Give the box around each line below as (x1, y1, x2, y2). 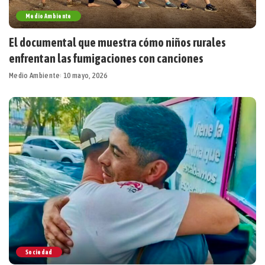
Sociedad (25, 248, 53, 256)
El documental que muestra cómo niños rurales (9, 35, 226, 50)
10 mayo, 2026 (63, 71, 108, 80)
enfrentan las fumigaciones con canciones (9, 51, 203, 66)
